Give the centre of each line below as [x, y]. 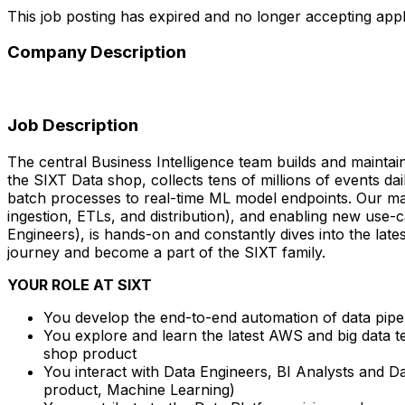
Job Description [73, 125]
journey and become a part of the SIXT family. [166, 252]
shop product [90, 353]
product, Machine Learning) [139, 389]
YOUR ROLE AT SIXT [80, 284]
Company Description [97, 52]
